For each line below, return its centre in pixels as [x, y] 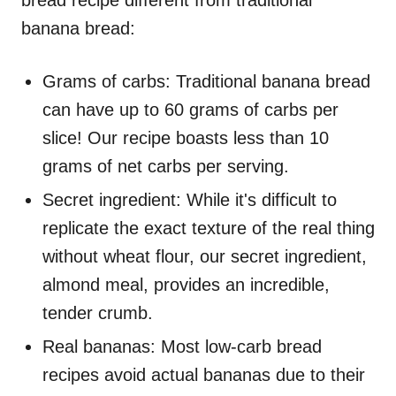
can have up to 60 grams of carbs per [190, 110]
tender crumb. [98, 313]
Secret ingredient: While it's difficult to [190, 200]
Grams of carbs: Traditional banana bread [206, 82]
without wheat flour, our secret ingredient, [205, 257]
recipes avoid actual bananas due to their [204, 375]
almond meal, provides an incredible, [186, 285]
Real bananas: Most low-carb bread [182, 347]
